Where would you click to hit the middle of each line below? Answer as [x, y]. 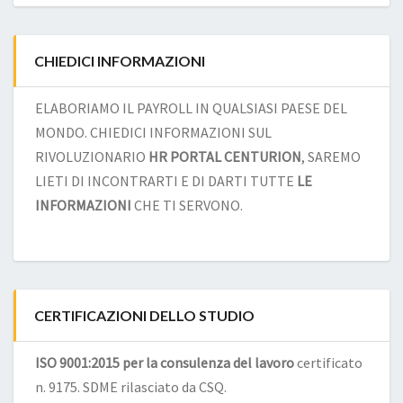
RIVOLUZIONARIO [92, 156]
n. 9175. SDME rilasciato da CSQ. [131, 386]
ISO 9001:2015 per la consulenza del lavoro [165, 362]
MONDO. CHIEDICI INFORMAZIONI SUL [153, 132]
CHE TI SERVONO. [187, 205]
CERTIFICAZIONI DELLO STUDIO [144, 315]
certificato [328, 362]
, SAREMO [331, 156]
